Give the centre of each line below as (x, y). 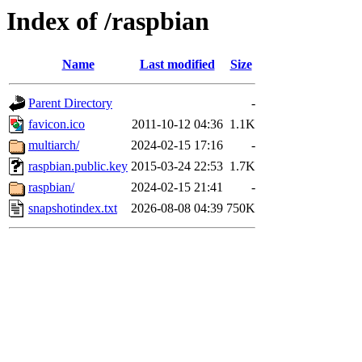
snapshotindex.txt (73, 208)
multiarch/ (54, 145)
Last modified (177, 65)
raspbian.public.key (78, 166)
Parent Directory (70, 103)
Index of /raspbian (108, 21)
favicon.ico (57, 124)
